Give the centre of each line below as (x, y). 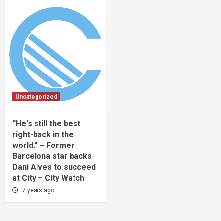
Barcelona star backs (52, 156)
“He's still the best (46, 123)
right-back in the (43, 134)
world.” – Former (43, 145)
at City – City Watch (48, 178)
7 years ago (38, 190)
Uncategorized (36, 96)
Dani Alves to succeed (54, 167)
